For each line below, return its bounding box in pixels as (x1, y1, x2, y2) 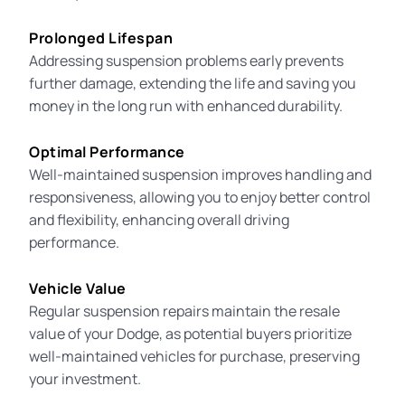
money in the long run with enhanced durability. (29, 95, 344, 116)
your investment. (29, 368, 142, 389)
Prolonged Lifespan (29, 27, 174, 48)
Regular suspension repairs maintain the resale (29, 300, 341, 321)
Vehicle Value (29, 278, 127, 298)
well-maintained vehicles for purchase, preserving (29, 345, 361, 366)
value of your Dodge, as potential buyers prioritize (29, 323, 353, 344)
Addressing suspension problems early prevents (29, 50, 344, 71)
